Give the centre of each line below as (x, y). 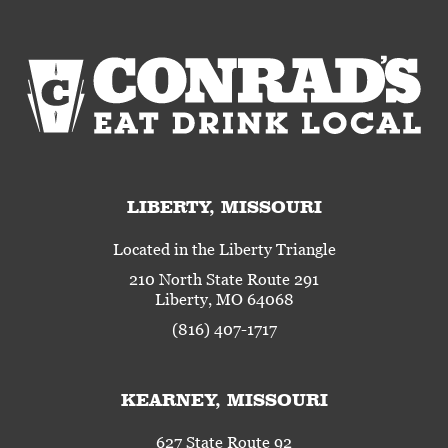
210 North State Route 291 (224, 279)
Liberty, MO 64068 (224, 299)
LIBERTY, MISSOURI (224, 207)
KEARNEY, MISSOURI (224, 400)
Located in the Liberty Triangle (224, 249)
